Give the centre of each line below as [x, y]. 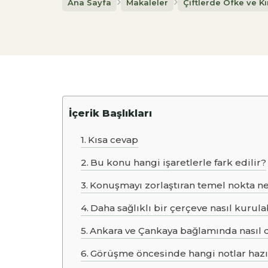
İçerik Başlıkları [110, 113]
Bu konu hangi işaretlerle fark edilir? [179, 162]
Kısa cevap [113, 140]
